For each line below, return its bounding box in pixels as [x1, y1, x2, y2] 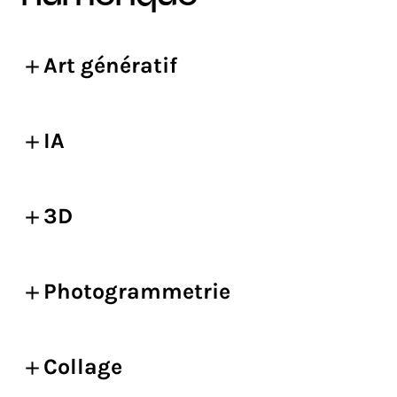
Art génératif [43, 52, 177, 78]
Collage [43, 354, 122, 379]
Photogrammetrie [43, 278, 230, 304]
